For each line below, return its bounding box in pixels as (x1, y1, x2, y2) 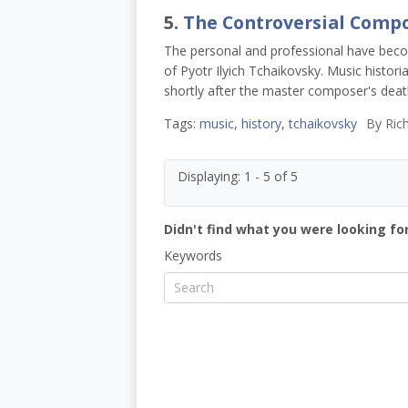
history (240, 115, 281, 133)
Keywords (163, 247, 222, 265)
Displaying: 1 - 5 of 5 (177, 168, 298, 186)
